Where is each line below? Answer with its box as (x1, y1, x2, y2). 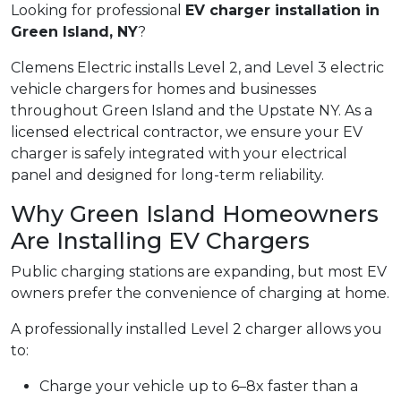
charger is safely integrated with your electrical (11, 145, 347, 163)
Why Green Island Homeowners (11, 200, 379, 228)
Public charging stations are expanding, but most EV (11, 263, 387, 281)
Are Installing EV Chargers (11, 227, 310, 255)
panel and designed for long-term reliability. (11, 166, 324, 184)
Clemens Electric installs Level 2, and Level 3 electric (11, 59, 384, 77)
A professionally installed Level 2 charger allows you (11, 320, 382, 338)
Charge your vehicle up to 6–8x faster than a (39, 378, 358, 396)
